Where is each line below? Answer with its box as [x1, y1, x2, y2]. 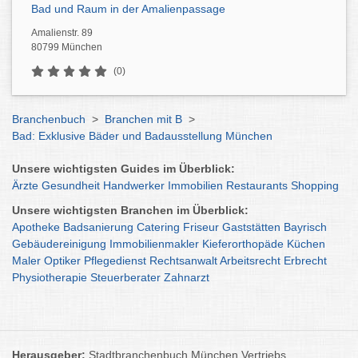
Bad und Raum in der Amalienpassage [31, 2, 225, 15]
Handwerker [103, 179, 165, 192]
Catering [137, 221, 180, 233]
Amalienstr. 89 [31, 27, 93, 38]
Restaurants [226, 179, 288, 192]
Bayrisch [284, 221, 327, 233]
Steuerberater [90, 271, 161, 284]
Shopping [291, 179, 339, 192]
